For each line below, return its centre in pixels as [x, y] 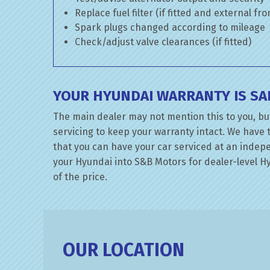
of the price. [80, 177]
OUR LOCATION [124, 250]
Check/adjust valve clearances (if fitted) [163, 42]
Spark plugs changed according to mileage [170, 27]
